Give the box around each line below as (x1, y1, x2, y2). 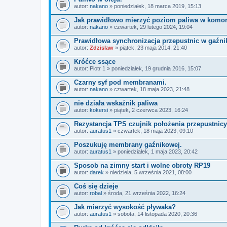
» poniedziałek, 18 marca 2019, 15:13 (108, 3, 201, 9)
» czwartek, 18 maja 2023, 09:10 (111, 127, 193, 134)
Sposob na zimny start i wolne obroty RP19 (74, 161, 210, 169)
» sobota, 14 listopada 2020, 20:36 (111, 210, 197, 217)
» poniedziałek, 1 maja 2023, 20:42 (111, 148, 198, 155)
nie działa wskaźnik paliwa (74, 99, 158, 107)
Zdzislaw (90, 44, 113, 51)
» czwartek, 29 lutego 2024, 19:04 (108, 23, 193, 30)
